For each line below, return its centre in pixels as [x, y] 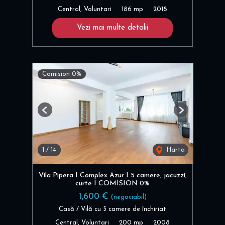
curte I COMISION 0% [113, 184]
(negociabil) [129, 197]
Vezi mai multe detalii [113, 28]
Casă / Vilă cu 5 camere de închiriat [113, 209]
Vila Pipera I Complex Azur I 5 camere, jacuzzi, [113, 176]
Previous [57, 114]
